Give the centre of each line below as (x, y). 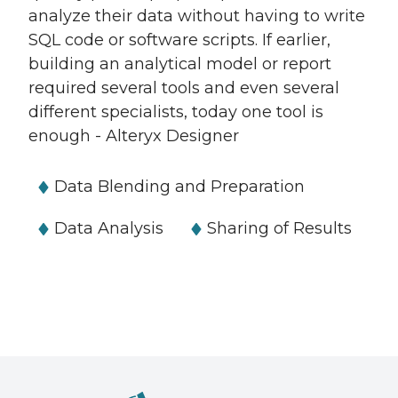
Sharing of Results (279, 228)
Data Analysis (109, 228)
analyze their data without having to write (197, 16)
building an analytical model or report (180, 64)
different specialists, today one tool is (176, 112)
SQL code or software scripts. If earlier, (179, 40)
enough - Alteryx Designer (134, 136)
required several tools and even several (184, 88)
